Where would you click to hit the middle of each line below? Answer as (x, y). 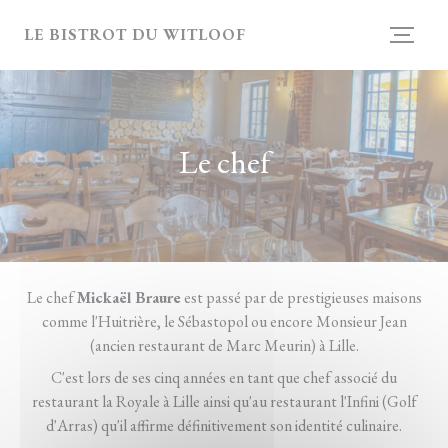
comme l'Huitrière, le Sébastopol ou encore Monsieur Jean (224, 321)
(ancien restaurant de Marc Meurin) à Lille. (224, 345)
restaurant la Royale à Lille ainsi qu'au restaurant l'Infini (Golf (224, 401)
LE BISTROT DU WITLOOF (135, 34)
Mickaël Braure (128, 297)
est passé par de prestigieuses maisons (301, 297)
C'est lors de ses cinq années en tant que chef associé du (224, 377)
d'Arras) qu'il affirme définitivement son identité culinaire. (224, 425)
